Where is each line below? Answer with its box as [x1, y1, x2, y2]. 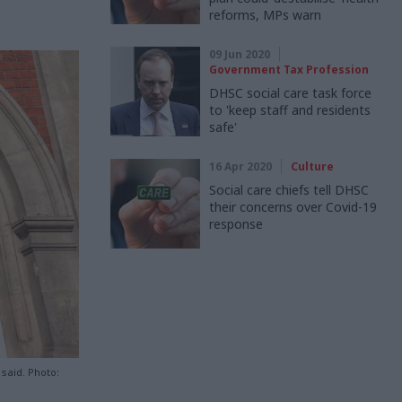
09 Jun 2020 [209, 47, 270, 62]
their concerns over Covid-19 [209, 198, 377, 215]
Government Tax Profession [209, 62, 369, 77]
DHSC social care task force [209, 84, 371, 101]
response [209, 215, 263, 232]
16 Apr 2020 [209, 159, 272, 174]
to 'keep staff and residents [209, 101, 371, 118]
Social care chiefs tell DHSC [209, 181, 369, 198]
